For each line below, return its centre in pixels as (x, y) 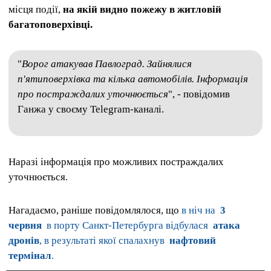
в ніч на (201, 211)
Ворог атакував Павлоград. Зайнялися (107, 64)
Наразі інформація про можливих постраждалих (116, 162)
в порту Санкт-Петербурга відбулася (127, 226)
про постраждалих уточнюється (93, 94)
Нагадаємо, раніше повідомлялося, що (95, 211)
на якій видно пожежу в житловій (142, 10)
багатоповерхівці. (51, 25)
